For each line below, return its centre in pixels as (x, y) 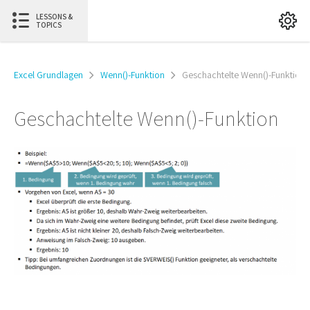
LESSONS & (54, 17)
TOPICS (49, 25)
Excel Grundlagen (48, 75)
